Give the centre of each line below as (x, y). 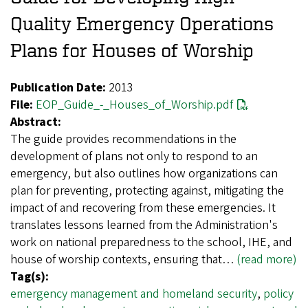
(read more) (267, 260)
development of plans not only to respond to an (134, 157)
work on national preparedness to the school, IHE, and (151, 243)
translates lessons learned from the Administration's (144, 225)
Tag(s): (30, 277)
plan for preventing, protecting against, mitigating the (147, 191)
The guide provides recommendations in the (123, 140)
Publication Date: (58, 88)
